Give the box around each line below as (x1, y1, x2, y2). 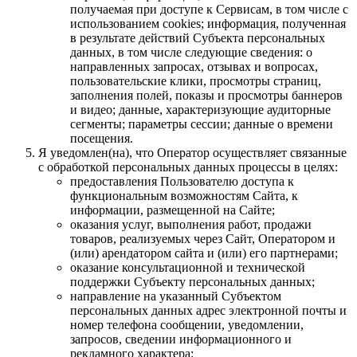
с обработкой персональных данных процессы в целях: (38, 159, 338, 174)
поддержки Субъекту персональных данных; (70, 274, 315, 288)
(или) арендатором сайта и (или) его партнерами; (70, 245, 338, 260)
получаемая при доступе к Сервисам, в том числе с (70, 2, 348, 16)
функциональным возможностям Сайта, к (70, 188, 298, 202)
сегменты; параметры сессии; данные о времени (70, 116, 333, 131)
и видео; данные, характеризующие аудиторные (70, 102, 331, 116)
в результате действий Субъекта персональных (70, 30, 325, 45)
